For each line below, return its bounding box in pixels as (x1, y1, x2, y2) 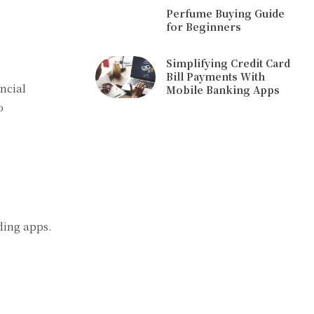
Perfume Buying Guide (166, 6, 285, 21)
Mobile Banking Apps (166, 83, 280, 97)
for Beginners (166, 20, 242, 34)
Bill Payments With (166, 69, 266, 84)
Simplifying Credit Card (166, 56, 291, 71)
